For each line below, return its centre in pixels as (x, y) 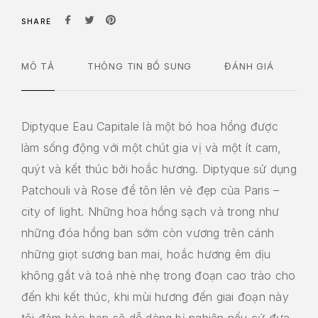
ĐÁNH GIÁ (249, 66)
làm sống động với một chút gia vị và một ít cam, (152, 147)
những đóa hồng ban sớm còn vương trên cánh (148, 232)
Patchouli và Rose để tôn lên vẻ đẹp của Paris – (150, 190)
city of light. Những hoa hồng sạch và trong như (150, 211)
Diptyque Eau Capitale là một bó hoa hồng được (150, 126)
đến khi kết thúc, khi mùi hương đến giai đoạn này (155, 296)
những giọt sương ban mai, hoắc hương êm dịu (146, 254)
